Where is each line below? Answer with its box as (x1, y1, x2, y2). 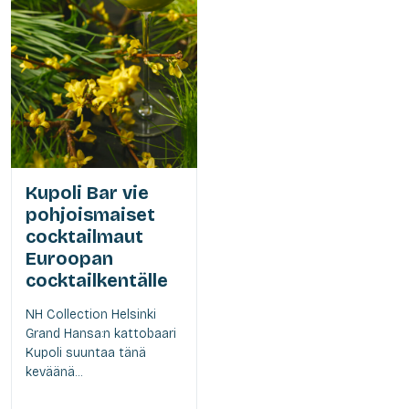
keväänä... (26, 363, 82, 380)
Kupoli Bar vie (26, 181, 149, 204)
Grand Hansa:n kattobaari (26, 325, 176, 341)
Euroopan (26, 246, 113, 269)
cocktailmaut (26, 225, 143, 247)
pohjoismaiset (26, 203, 155, 225)
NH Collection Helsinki (26, 306, 156, 322)
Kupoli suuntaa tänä (26, 344, 146, 361)
